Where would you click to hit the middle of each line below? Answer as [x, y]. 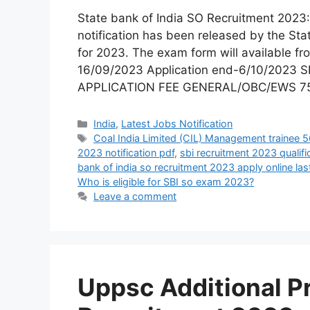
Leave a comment [135, 197]
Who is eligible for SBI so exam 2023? [166, 182]
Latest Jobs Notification [177, 124]
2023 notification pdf [126, 153]
